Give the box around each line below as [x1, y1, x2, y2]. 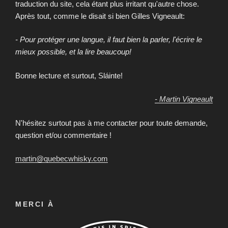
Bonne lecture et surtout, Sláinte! [15, 71, 123, 80]
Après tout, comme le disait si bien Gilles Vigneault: [15, 11, 185, 20]
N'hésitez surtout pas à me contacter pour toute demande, [15, 118, 208, 127]
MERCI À [15, 199, 54, 208]
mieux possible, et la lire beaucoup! [15, 47, 131, 56]
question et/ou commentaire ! [15, 130, 111, 139]
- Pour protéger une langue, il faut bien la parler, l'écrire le [15, 35, 202, 44]
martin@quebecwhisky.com [15, 154, 108, 163]
